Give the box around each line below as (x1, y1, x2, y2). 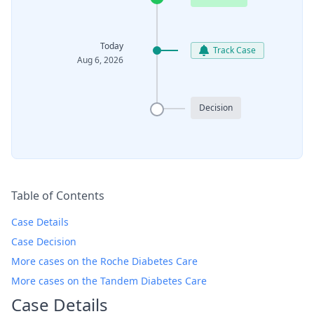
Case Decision (11, 235, 76, 248)
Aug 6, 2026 (77, 54, 123, 66)
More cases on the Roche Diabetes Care (11, 254, 198, 268)
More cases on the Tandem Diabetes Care (11, 274, 207, 287)
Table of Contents (11, 188, 104, 203)
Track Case (213, 43, 256, 56)
